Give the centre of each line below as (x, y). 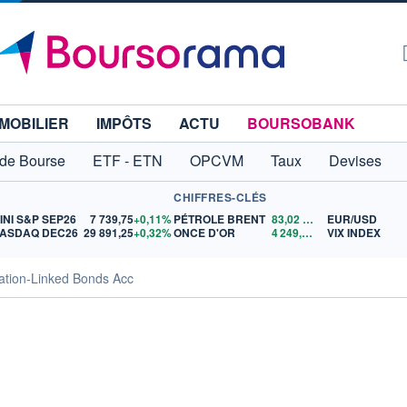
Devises (355, 160)
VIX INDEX (354, 233)
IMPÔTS (124, 123)
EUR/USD (352, 219)
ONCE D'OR (205, 233)
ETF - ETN (128, 160)
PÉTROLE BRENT (220, 219)
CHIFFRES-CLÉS (220, 197)
